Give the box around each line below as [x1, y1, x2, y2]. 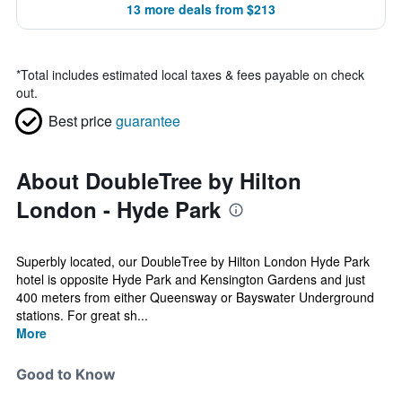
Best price [48, 110, 112, 131]
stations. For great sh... [16, 306, 148, 324]
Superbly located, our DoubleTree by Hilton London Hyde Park [16, 252, 370, 270]
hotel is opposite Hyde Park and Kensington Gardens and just [16, 270, 365, 288]
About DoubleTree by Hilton [16, 165, 301, 196]
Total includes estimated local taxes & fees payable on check [21, 66, 364, 83]
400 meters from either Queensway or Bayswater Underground [16, 288, 374, 306]
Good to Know [16, 365, 116, 383]
